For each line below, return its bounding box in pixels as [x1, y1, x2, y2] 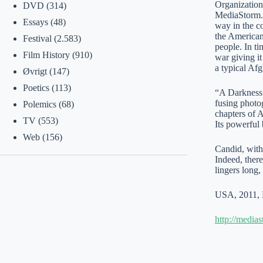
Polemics [22, 99, 56, 109]
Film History [22, 50, 70, 60]
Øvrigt [22, 66, 47, 76]
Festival [22, 33, 52, 43]
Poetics [22, 83, 49, 93]
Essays [22, 17, 48, 27]
